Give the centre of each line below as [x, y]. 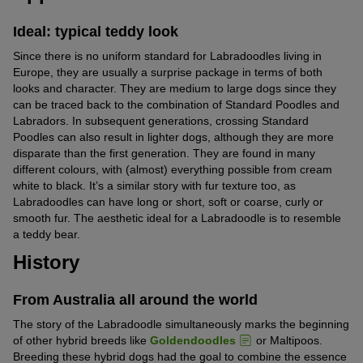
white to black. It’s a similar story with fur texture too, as [154, 185]
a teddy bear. [47, 234]
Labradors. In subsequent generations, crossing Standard [161, 120]
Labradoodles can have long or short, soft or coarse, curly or [168, 201]
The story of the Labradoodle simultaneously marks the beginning [181, 325]
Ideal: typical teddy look [96, 31]
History [46, 262]
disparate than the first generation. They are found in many [164, 153]
